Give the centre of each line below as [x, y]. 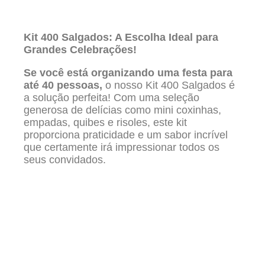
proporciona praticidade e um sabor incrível [126, 135]
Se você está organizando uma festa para [128, 73]
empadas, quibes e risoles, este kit [105, 123]
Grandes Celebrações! [80, 50]
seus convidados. [65, 160]
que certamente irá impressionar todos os [122, 148]
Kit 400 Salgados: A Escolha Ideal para [121, 38]
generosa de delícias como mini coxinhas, [122, 110]
